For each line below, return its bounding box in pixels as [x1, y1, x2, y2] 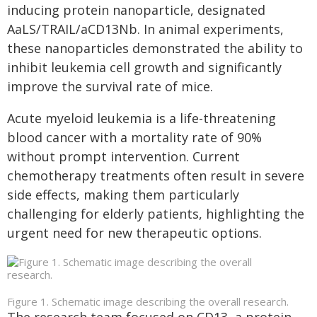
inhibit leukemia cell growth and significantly [7, 59, 282, 76]
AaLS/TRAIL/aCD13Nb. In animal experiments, [7, 21, 284, 38]
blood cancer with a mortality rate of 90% [7, 129, 262, 146]
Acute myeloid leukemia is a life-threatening [7, 110, 276, 127]
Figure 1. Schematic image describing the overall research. [7, 294, 289, 309]
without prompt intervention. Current [7, 148, 240, 165]
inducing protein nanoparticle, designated [7, 1, 265, 18]
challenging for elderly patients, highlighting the [7, 205, 304, 222]
